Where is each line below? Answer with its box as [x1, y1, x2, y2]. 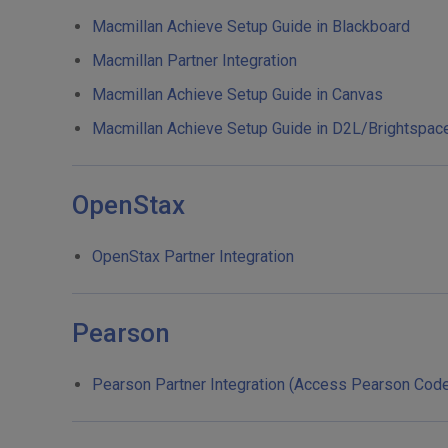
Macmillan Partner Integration [92, 51, 297, 70]
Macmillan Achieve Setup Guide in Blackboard [92, 17, 410, 36]
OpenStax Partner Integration [92, 247, 294, 266]
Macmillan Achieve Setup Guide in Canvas [92, 85, 383, 104]
